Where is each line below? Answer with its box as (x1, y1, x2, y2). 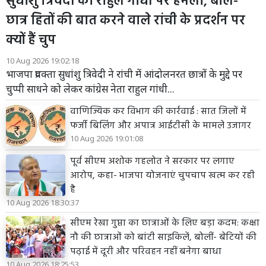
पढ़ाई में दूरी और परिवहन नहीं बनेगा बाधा (70, 244, 224, 260)
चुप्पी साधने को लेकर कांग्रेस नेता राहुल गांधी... (6, 81, 175, 96)
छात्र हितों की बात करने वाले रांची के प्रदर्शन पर (6, 10, 245, 31)
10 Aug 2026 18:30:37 (6, 197, 79, 208)
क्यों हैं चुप (6, 30, 56, 51)
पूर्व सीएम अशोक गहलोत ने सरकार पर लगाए (70, 153, 235, 169)
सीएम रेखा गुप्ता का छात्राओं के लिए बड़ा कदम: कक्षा (70, 216, 259, 232)
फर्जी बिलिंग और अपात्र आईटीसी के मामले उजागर (70, 118, 251, 134)
